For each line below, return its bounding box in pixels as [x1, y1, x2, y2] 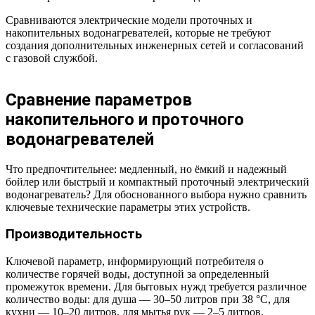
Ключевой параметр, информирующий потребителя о [6, 255, 264, 268]
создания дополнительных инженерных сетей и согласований [6, 39, 304, 51]
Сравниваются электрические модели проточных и [6, 13, 252, 26]
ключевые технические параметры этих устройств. [6, 200, 250, 213]
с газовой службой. [6, 51, 98, 64]
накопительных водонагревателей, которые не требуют [6, 26, 271, 39]
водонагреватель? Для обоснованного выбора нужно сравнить [6, 188, 307, 200]
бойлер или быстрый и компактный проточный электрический [6, 175, 309, 188]
